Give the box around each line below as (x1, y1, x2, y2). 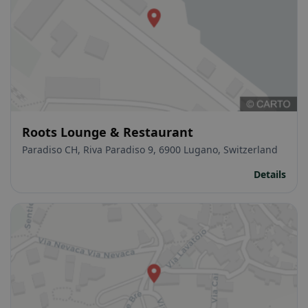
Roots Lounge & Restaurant (22, 123, 193, 140)
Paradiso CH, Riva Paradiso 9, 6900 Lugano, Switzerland (22, 142, 278, 156)
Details (254, 167, 286, 181)
